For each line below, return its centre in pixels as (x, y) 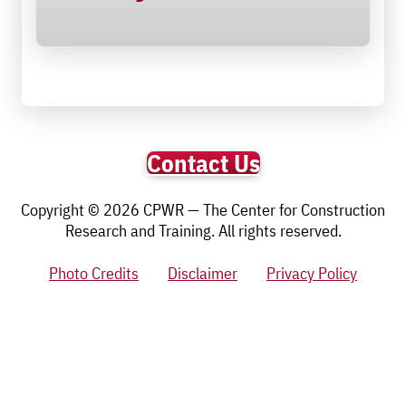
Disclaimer (203, 273)
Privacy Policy (312, 273)
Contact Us (203, 164)
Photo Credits (94, 273)
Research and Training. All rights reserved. (203, 231)
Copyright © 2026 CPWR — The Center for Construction (203, 210)
